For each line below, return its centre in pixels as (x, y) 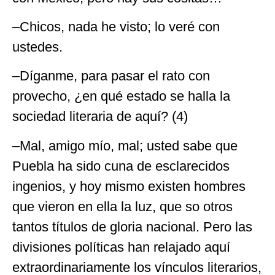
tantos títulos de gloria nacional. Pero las (132, 227)
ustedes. (37, 47)
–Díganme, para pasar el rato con (111, 76)
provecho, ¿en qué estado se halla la (121, 96)
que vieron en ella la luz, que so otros (122, 206)
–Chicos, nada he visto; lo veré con (116, 27)
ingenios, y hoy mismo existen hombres (129, 186)
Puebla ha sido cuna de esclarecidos (121, 166)
